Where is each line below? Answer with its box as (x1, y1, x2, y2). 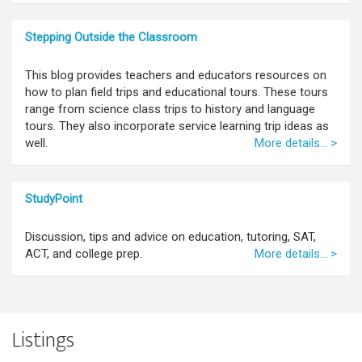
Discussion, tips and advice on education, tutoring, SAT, (25, 229, 316, 244)
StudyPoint (25, 191, 82, 206)
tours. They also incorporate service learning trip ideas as (25, 118, 329, 133)
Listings (12, 322, 74, 358)
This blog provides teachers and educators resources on (25, 67, 326, 82)
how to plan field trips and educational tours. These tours (25, 84, 328, 99)
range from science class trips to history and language (25, 101, 315, 116)
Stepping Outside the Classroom (25, 29, 197, 44)
